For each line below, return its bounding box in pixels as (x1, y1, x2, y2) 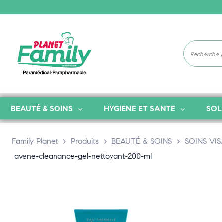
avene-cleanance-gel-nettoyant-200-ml (14, 151, 152, 161)
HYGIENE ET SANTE (103, 104, 175, 113)
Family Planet (12, 136, 58, 146)
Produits (71, 136, 99, 146)
